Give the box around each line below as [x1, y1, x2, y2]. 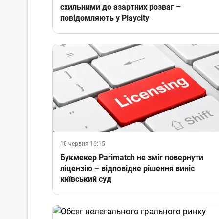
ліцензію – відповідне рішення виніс [60, 164, 195, 174]
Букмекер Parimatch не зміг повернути [60, 153, 203, 163]
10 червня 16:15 [60, 140, 105, 148]
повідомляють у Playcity [60, 13, 149, 23]
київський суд [60, 175, 111, 184]
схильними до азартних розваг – [60, 2, 181, 12]
